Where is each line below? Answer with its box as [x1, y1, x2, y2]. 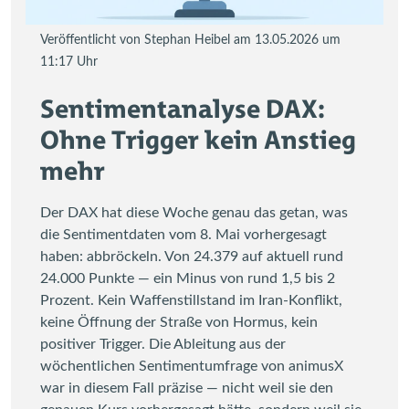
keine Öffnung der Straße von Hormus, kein [40, 314, 318, 330]
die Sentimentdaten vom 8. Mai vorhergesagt [40, 226, 327, 242]
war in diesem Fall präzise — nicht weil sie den [40, 380, 333, 395]
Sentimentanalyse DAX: [40, 95, 325, 123]
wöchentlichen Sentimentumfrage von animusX [40, 358, 343, 373]
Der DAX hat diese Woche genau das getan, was [40, 204, 348, 220]
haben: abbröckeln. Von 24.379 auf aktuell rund [40, 248, 343, 264]
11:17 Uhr [40, 55, 98, 68]
